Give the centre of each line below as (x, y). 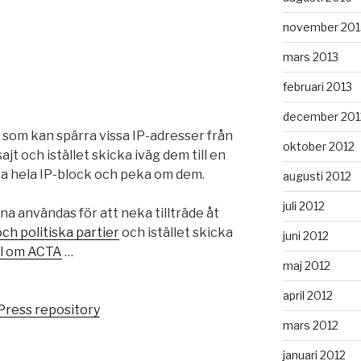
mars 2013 (310, 56)
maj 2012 (306, 265)
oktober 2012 (318, 146)
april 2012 (307, 295)
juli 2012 (303, 205)
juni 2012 (305, 235)
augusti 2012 (317, 176)
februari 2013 (317, 86)
